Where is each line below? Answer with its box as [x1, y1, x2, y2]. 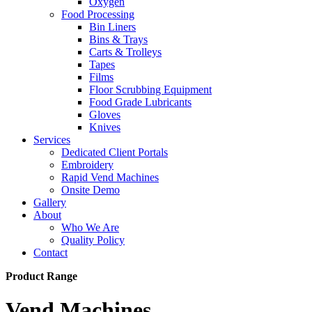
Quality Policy [61, 234, 125, 246]
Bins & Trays [89, 33, 148, 45]
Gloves [89, 109, 120, 120]
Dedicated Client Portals [61, 146, 168, 158]
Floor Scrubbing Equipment [89, 84, 212, 95]
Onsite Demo [61, 184, 120, 196]
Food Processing [61, 8, 134, 20]
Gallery [33, 196, 66, 208]
